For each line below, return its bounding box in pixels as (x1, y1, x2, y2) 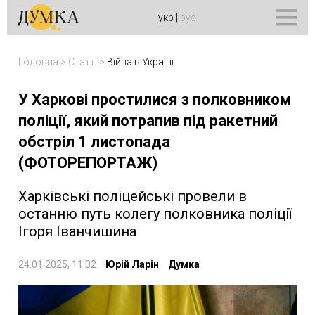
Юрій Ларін (105, 259, 159, 270)
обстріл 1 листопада (18, 133, 170, 150)
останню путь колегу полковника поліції (18, 205, 292, 222)
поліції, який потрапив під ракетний (18, 112, 278, 129)
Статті (68, 56, 97, 67)
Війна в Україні (107, 56, 174, 67)
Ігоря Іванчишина (18, 223, 136, 240)
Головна (18, 56, 58, 67)
